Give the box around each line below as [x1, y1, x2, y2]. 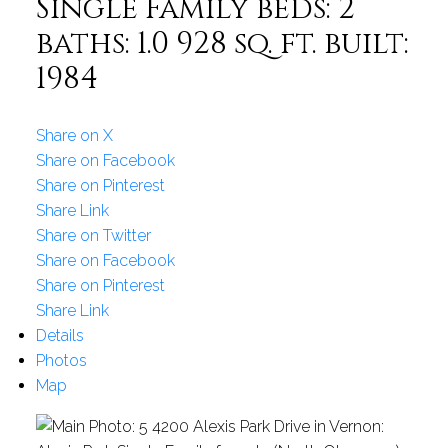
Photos [35, 351, 87, 371]
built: [323, 24, 409, 65]
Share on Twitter [35, 226, 151, 246]
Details [35, 326, 84, 346]
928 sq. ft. [175, 24, 317, 65]
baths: [35, 24, 137, 65]
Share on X [35, 126, 113, 146]
